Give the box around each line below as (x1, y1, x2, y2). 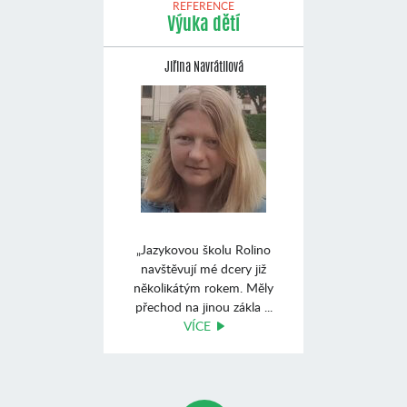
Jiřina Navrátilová (164, 62, 243, 74)
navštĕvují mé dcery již (141, 260, 266, 277)
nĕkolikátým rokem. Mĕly (134, 279, 273, 296)
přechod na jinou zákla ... (134, 298, 273, 315)
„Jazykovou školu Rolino (136, 241, 271, 258)
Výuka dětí (167, 16, 240, 35)
